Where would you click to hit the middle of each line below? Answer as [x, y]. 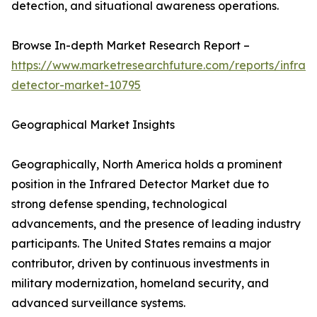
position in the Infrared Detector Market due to [140, 184]
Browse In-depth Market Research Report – [131, 46]
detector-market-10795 [76, 85]
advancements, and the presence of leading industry [156, 224]
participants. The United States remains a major [141, 244]
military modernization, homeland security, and [140, 283]
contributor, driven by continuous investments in [140, 264]
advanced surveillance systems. [98, 303]
